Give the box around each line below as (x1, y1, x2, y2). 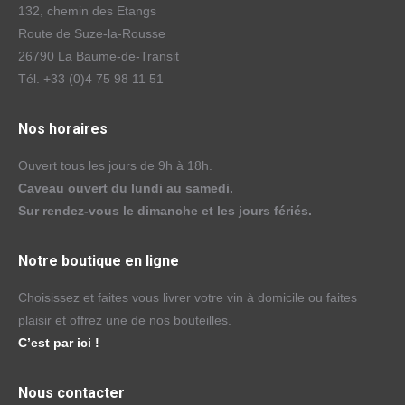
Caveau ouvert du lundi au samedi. (18, 181, 233, 195)
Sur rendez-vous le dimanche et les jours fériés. (18, 203, 312, 218)
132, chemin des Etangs (18, 4, 156, 18)
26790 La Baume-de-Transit (18, 49, 179, 63)
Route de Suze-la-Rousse (18, 26, 165, 41)
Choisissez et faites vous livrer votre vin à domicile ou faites (18, 290, 357, 305)
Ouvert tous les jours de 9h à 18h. (18, 158, 212, 173)
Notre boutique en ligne (18, 252, 179, 269)
